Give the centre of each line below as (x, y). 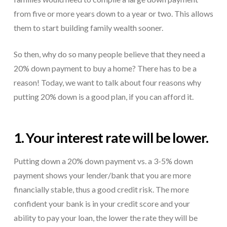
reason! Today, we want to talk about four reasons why (107, 82)
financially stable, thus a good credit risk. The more (101, 190)
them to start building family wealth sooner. (88, 27)
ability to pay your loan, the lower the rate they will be (105, 218)
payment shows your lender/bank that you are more (102, 175)
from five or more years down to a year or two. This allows (113, 13)
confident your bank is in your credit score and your (102, 204)
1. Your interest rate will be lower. (111, 137)
